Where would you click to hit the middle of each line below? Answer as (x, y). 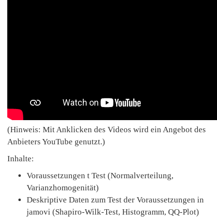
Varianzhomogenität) (63, 188)
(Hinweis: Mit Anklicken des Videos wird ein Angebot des (107, 130)
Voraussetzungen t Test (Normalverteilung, (100, 176)
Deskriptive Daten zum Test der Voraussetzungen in (115, 200)
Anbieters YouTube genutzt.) (56, 142)
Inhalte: (21, 159)
